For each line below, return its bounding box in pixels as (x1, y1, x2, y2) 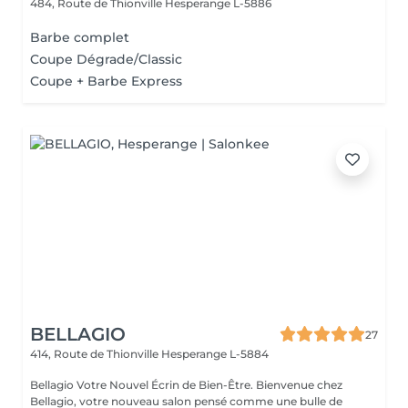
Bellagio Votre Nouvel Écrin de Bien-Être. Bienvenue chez (30, 378, 256, 392)
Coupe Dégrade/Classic (30, 51, 182, 67)
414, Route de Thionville (30, 347, 161, 361)
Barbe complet (30, 29, 129, 46)
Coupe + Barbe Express (30, 73, 182, 89)
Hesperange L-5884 (161, 347, 269, 361)
